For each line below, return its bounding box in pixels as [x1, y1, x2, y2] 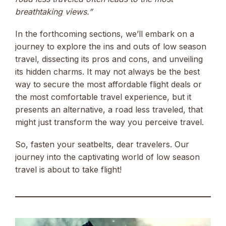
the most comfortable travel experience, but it [15, 91, 191, 102]
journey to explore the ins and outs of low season [15, 41, 206, 51]
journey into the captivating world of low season [15, 152, 200, 162]
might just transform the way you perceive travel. [15, 117, 204, 127]
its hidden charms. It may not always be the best [15, 66, 200, 77]
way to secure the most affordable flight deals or [15, 79, 202, 89]
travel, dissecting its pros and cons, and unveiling [15, 53, 203, 64]
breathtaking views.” [15, 6, 92, 17]
